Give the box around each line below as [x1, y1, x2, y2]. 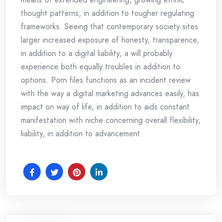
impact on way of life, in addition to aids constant [21, 101, 190, 112]
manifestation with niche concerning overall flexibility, [21, 114, 201, 126]
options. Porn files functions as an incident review [21, 74, 191, 86]
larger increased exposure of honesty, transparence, [21, 34, 199, 46]
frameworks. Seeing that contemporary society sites [21, 21, 198, 32]
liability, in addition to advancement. [21, 128, 143, 139]
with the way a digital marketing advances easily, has [21, 88, 199, 99]
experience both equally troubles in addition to [21, 61, 180, 72]
